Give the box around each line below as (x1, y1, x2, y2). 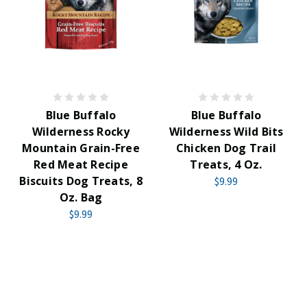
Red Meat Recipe (34, 157, 128, 172)
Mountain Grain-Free (22, 140, 140, 156)
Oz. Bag (59, 190, 103, 205)
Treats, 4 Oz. (190, 157, 262, 172)
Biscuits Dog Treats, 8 (19, 173, 143, 188)
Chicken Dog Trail (175, 140, 277, 156)
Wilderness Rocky (32, 124, 130, 139)
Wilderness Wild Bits (169, 124, 284, 139)
